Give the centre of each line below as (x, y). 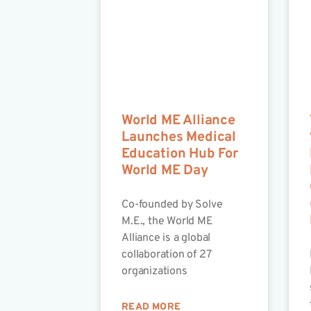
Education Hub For (180, 154)
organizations (154, 272)
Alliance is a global (166, 238)
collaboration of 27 (166, 255)
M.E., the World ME (167, 222)
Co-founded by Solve (172, 205)
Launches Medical (179, 138)
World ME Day (165, 171)
